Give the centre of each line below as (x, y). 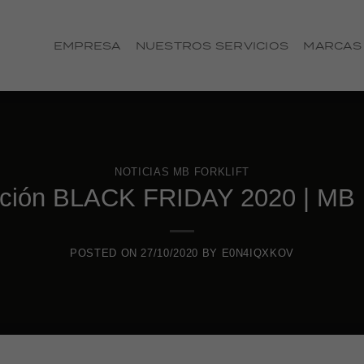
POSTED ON (106, 253)
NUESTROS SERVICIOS (212, 45)
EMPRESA (87, 45)
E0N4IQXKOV (258, 253)
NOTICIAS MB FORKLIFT (182, 171)
